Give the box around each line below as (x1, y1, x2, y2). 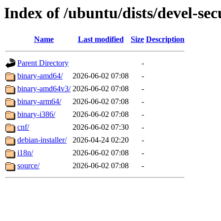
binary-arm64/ (17, 97, 61, 106)
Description (146, 35, 184, 44)
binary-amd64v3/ (17, 84, 71, 93)
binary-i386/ (17, 110, 55, 119)
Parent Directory (17, 59, 69, 68)
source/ (17, 161, 39, 170)
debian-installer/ (17, 136, 67, 145)
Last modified (77, 35, 124, 44)
